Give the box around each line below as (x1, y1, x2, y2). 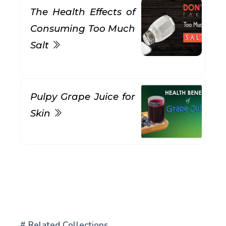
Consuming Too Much (30, 23, 135, 34)
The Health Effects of (30, 6, 135, 18)
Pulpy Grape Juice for (30, 91, 135, 102)
